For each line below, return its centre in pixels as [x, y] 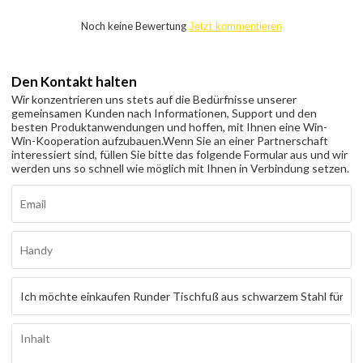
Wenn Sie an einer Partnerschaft [246, 141]
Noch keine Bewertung [135, 26]
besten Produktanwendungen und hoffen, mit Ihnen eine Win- [170, 127]
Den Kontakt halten [75, 81]
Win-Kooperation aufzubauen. [88, 141]
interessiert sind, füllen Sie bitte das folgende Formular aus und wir [180, 154]
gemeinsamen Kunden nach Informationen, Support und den [164, 113]
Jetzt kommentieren [235, 26]
